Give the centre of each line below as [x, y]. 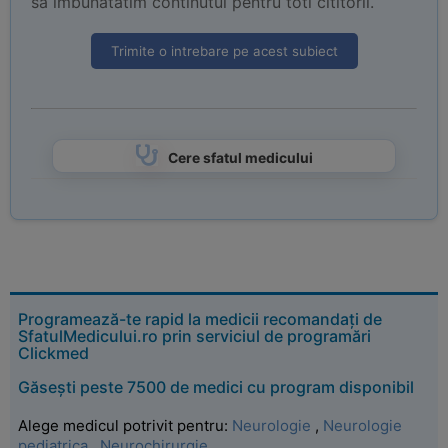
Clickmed [53, 353]
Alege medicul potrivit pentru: [125, 425]
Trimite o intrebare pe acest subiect [224, 51]
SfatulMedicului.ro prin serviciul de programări [194, 336]
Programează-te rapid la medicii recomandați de [200, 319]
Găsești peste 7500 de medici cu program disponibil [216, 387]
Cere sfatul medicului [240, 158]
